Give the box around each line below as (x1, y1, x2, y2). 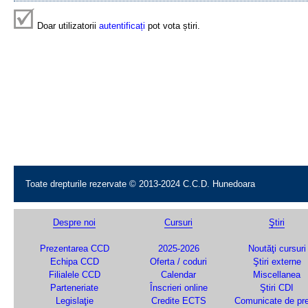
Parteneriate (50, 283, 98, 293)
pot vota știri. (145, 21, 200, 31)
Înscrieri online (149, 283, 208, 293)
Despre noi (53, 217, 96, 228)
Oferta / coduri (150, 256, 207, 267)
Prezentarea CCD (39, 243, 109, 254)
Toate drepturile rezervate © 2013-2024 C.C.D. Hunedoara (25, 179, 255, 189)
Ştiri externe (252, 256, 301, 267)
